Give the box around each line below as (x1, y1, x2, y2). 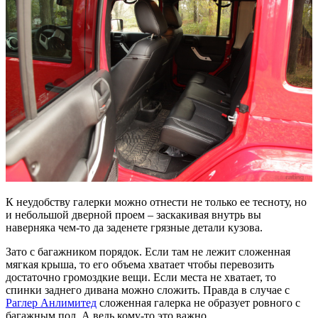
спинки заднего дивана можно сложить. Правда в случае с (6, 283, 290, 296)
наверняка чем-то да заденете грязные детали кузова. (6, 221, 263, 234)
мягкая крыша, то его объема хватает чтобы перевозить (6, 258, 274, 270)
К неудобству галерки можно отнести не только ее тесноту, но (6, 195, 307, 208)
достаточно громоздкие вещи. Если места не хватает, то (6, 270, 276, 283)
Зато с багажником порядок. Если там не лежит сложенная (6, 245, 290, 258)
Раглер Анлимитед (6, 296, 97, 309)
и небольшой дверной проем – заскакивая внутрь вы (6, 208, 261, 221)
